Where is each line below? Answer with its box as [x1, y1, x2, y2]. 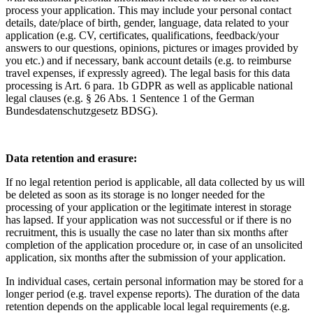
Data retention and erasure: [6, 152, 140, 165]
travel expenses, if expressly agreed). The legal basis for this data [6, 67, 290, 80]
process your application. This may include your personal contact [6, 4, 291, 17]
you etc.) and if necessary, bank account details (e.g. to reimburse [6, 54, 291, 67]
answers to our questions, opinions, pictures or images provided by [6, 42, 298, 54]
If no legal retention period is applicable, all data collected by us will [6, 176, 305, 189]
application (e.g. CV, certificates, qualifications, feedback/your [6, 29, 279, 42]
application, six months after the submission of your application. [6, 252, 289, 264]
